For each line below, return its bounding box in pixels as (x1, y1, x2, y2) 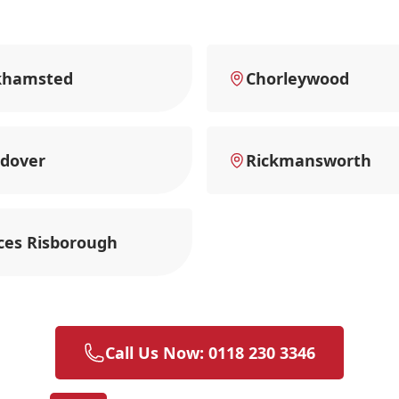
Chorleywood (246, 67, 349, 89)
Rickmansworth (246, 149, 371, 171)
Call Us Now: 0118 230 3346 (105, 341, 315, 363)
